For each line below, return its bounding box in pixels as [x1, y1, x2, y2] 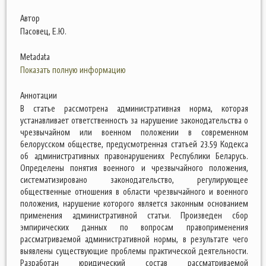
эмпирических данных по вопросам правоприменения [20, 221, 248, 233]
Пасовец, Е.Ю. [20, 26, 66, 37]
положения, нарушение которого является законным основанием [20, 198, 248, 209]
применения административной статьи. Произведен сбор [20, 210, 248, 221]
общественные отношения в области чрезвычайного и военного [20, 186, 248, 197]
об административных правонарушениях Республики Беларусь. [20, 150, 248, 161]
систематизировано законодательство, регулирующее [20, 174, 248, 185]
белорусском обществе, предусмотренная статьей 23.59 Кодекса [20, 138, 248, 150]
